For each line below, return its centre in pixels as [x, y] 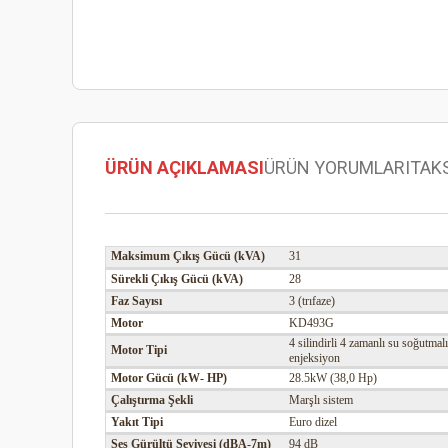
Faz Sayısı [136, 301]
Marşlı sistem [321, 400]
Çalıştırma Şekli [152, 400]
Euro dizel [313, 422]
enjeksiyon [314, 358]
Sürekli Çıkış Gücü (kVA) [177, 279]
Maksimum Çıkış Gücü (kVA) [188, 256]
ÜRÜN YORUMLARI [337, 168]
